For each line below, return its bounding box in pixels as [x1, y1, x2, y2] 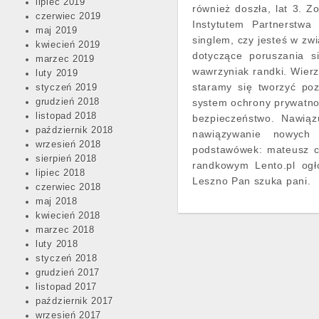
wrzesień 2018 [36, 140, 102, 150]
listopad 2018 [36, 111, 98, 121]
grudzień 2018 [36, 97, 100, 107]
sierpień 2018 [36, 154, 98, 164]
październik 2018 [36, 125, 114, 135]
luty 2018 [36, 239, 78, 249]
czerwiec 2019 [36, 11, 102, 21]
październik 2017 [36, 296, 114, 306]
